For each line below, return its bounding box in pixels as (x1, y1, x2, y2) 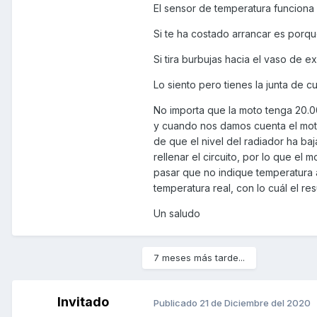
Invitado (57, 294, 109, 310)
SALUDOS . (168, 4, 219, 16)
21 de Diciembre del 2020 (200, 296, 311, 309)
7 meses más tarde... (154, 252, 245, 264)
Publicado (154, 296, 200, 309)
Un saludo (154, 207, 200, 219)
